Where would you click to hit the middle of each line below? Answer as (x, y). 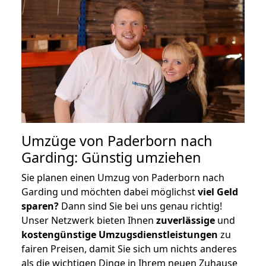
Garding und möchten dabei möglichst (110, 191)
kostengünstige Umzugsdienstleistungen (120, 234)
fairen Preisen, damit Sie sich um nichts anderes (129, 248)
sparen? (40, 206)
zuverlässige (186, 220)
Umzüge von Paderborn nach (117, 140)
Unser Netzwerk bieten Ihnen (89, 220)
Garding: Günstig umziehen (111, 157)
